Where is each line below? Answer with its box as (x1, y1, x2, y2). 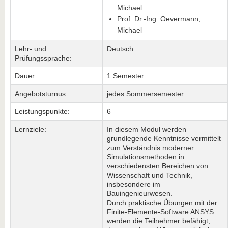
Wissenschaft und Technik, (107, 171, 192, 179)
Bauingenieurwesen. (107, 189, 173, 197)
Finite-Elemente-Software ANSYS (107, 208, 214, 216)
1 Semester (107, 72, 144, 80)
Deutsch (107, 45, 133, 53)
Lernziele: (15, 125, 46, 133)
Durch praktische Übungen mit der (107, 198, 217, 207)
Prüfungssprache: (15, 54, 72, 62)
